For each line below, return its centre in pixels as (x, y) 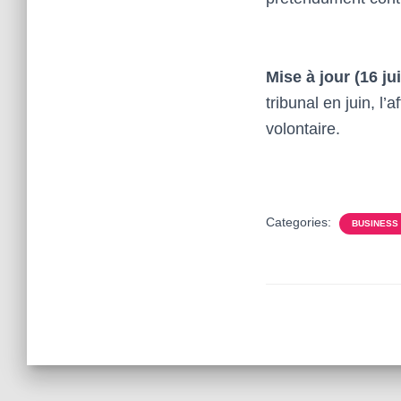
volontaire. (303, 129)
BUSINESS (375, 223)
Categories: (300, 222)
